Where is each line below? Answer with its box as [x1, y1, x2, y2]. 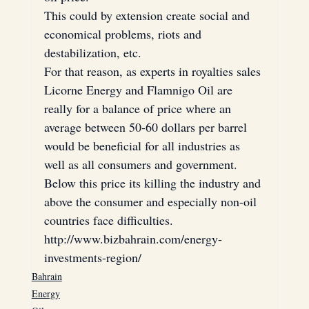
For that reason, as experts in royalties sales [43, 62, 264, 79]
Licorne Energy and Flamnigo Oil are [43, 81, 236, 98]
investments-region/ [43, 248, 141, 266]
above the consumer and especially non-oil [43, 192, 260, 210]
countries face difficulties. [43, 211, 173, 228]
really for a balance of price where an [43, 99, 235, 117]
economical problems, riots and [43, 25, 205, 42]
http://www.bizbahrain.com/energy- [43, 230, 222, 247]
